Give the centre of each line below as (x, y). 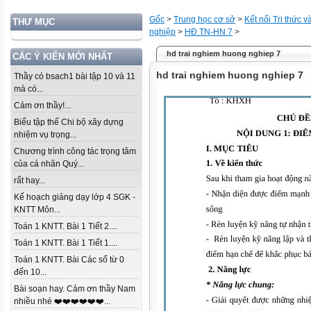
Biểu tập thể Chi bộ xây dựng (69, 122)
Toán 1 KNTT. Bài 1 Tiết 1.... (66, 243)
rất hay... (30, 180)
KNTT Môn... (37, 210)
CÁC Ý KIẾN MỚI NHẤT (62, 57)
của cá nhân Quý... (49, 164)
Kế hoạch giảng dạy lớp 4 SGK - (75, 197)
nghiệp (162, 32)
